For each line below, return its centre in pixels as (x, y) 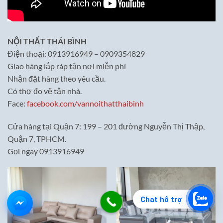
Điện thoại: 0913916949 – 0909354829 (76, 53)
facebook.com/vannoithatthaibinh (85, 103)
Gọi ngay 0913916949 (46, 151)
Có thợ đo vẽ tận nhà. (45, 91)
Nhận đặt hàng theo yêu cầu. (56, 78)
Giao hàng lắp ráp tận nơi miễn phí (67, 66)
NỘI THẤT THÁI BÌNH (47, 41)
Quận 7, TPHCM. (37, 138)
